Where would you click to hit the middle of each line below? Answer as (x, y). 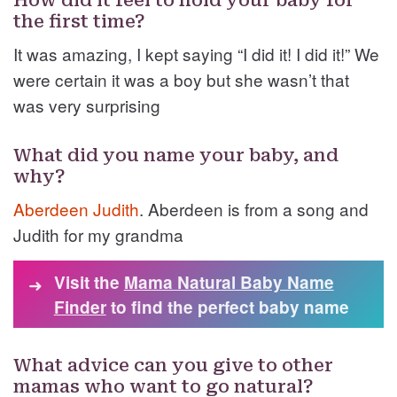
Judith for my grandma (98, 235)
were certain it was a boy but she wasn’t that (181, 80)
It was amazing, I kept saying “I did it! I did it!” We (196, 54)
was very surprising (87, 105)
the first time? (79, 22)
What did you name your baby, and (176, 156)
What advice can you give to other (173, 366)
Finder (80, 307)
